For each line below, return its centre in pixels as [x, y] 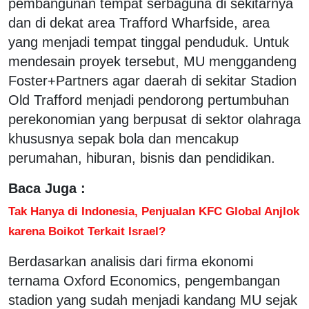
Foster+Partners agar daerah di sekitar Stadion [152, 80]
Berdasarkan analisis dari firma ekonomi [131, 261]
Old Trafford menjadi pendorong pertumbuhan [149, 100]
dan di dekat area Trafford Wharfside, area [139, 22]
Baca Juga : [47, 188]
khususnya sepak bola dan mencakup [123, 138]
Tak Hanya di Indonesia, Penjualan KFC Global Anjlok [154, 211]
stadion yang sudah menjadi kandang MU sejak [153, 300]
